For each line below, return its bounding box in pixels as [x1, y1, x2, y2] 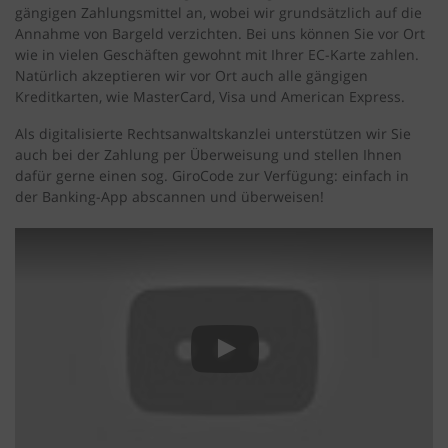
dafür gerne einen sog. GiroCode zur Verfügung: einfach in [15, 166, 409, 186]
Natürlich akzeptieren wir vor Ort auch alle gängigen [15, 66, 368, 86]
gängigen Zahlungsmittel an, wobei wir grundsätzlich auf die [15, 3, 422, 23]
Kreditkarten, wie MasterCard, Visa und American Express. [15, 87, 405, 107]
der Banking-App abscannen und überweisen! [15, 187, 324, 207]
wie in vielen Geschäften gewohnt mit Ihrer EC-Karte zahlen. [15, 45, 419, 65]
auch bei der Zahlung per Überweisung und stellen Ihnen [15, 145, 402, 165]
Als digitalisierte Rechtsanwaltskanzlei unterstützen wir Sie [15, 124, 411, 144]
